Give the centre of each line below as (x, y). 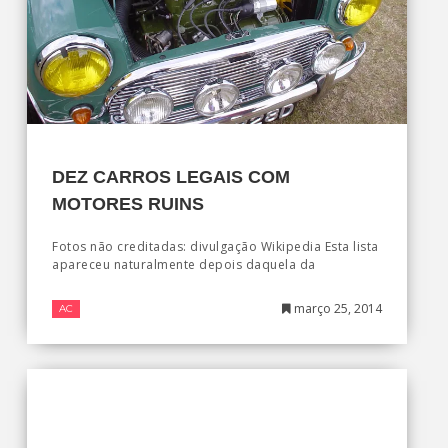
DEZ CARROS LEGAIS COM (171, 177)
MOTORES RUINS (128, 204)
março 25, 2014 (336, 309)
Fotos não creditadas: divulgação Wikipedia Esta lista (215, 247)
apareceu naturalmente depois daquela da (184, 265)
